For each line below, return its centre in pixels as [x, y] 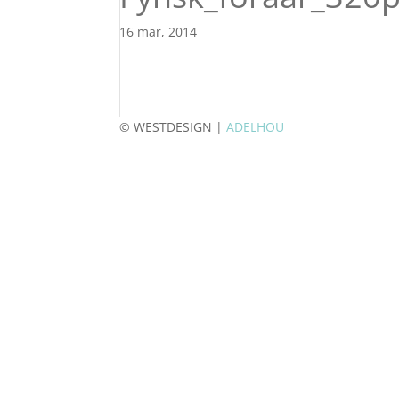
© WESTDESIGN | [173, 127]
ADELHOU [256, 127]
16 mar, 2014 [159, 32]
